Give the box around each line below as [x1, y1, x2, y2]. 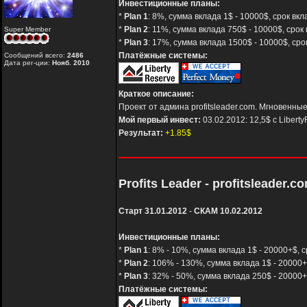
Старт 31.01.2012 [119, 206, 187, 217]
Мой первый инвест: [119, 115, 201, 125]
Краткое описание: [119, 89, 194, 99]
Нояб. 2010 [52, 59, 90, 67]
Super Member [4, 25, 51, 34]
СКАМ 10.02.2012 [194, 206, 262, 217]
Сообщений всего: [4, 51, 67, 60]
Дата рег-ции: [4, 59, 52, 67]
